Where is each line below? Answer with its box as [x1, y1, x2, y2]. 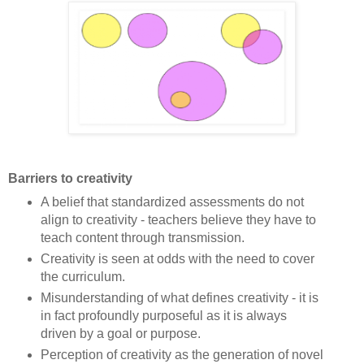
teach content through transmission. [40, 230, 245, 245]
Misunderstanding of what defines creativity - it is [40, 290, 318, 305]
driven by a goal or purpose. [40, 326, 201, 340]
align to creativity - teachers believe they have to [40, 212, 316, 227]
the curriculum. [40, 269, 125, 284]
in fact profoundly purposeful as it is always [40, 308, 287, 323]
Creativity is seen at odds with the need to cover [40, 251, 314, 266]
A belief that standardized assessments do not [40, 194, 304, 209]
